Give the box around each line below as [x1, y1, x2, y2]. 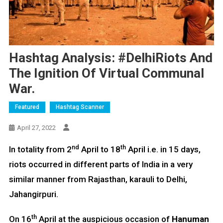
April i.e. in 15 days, [125, 144, 201, 155]
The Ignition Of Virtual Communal [8, 66, 204, 81]
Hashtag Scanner [55, 104, 104, 111]
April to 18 [79, 144, 120, 155]
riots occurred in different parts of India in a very [8, 159, 193, 170]
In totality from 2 [8, 144, 72, 155]
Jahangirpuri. [8, 189, 58, 200]
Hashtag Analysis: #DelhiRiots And [8, 50, 213, 66]
